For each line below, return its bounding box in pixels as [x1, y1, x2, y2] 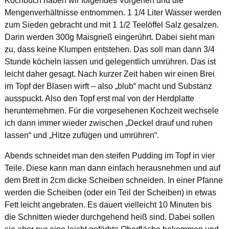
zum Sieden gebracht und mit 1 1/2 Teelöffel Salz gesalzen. [4, 20, 219, 30]
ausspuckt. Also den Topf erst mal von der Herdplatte [4, 94, 194, 103]
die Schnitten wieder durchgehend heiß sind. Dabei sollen [4, 213, 215, 222]
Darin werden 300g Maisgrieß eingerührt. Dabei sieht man [4, 33, 215, 42]
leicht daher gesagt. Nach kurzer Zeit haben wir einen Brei [4, 70, 215, 79]
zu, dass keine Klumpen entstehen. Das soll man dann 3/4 [4, 45, 215, 54]
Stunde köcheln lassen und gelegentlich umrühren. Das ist [4, 57, 216, 66]
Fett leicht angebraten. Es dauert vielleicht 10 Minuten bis [4, 200, 212, 210]
